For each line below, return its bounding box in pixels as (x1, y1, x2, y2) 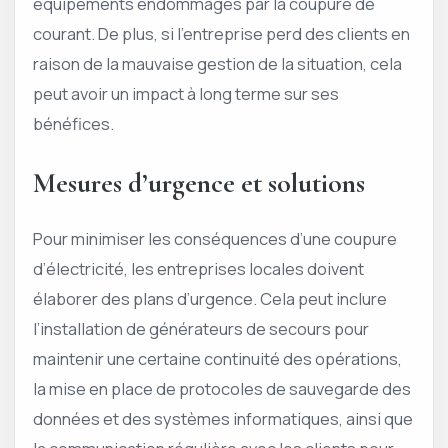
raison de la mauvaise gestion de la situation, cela (33, 52, 402, 76)
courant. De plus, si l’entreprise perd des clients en (33, 22, 410, 46)
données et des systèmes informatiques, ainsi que (33, 406, 413, 430)
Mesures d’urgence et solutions (33, 166, 365, 200)
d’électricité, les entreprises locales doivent (33, 256, 364, 280)
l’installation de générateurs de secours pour (33, 316, 369, 340)
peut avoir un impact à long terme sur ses (33, 82, 339, 106)
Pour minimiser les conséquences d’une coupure (33, 226, 397, 250)
